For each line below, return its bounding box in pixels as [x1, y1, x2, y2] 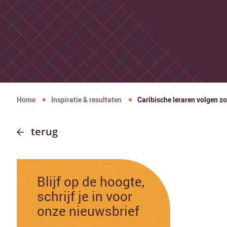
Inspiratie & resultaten [51, 95, 122, 105]
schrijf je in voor [37, 187, 132, 206]
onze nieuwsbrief [37, 202, 139, 220]
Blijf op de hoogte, [37, 172, 144, 191]
